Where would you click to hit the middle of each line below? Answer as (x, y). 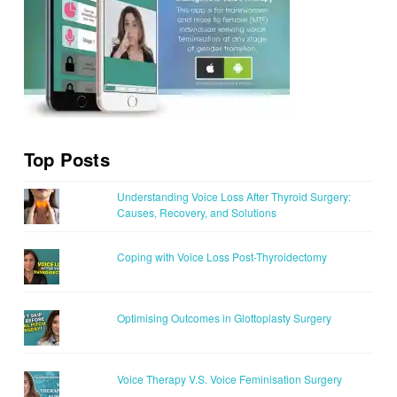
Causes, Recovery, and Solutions (196, 212)
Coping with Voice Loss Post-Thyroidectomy (222, 257)
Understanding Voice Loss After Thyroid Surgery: (234, 196)
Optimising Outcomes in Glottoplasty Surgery (224, 317)
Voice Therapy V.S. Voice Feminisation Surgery (229, 378)
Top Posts (66, 159)
